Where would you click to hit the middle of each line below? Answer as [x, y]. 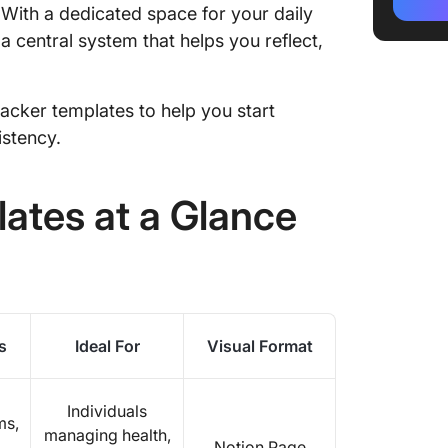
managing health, [107, 435]
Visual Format [259, 346]
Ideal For [107, 346]
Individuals [107, 411]
